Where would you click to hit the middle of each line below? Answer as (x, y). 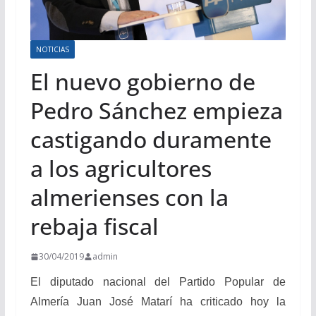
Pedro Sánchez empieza (156, 111)
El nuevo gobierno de (142, 82)
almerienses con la (129, 197)
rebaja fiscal (94, 226)
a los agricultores (121, 169)
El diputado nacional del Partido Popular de (158, 282)
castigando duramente (151, 140)
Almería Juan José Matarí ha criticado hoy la (158, 302)
